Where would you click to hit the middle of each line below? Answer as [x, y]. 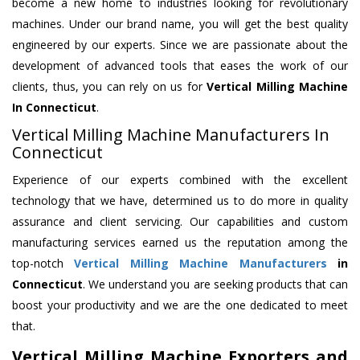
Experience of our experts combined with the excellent [180, 180]
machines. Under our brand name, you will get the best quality [180, 24]
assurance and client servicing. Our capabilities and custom [180, 222]
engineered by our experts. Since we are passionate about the [180, 45]
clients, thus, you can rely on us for [109, 87]
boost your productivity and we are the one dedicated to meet [180, 305]
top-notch [43, 264]
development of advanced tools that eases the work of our [180, 66]
